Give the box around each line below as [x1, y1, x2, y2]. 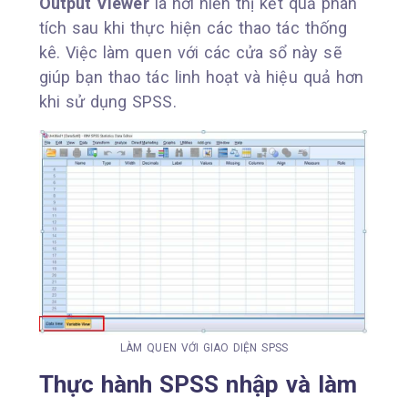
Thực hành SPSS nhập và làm [38, 370, 358, 398]
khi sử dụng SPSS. [38, 91, 177, 111]
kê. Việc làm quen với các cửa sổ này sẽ [38, 42, 342, 62]
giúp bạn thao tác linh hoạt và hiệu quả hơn [38, 66, 364, 87]
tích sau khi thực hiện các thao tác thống [38, 17, 348, 37]
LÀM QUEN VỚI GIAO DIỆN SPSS [120, 341, 288, 354]
